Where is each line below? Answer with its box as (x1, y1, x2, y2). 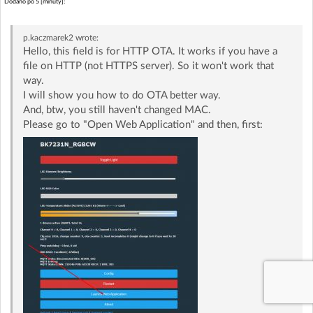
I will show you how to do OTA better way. (22, 89, 221, 101)
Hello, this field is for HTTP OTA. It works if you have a (22, 45, 277, 57)
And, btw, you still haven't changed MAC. (22, 104, 211, 115)
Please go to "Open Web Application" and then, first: (22, 119, 263, 130)
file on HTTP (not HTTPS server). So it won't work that (22, 60, 274, 71)
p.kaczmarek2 (22, 33, 73, 42)
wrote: (73, 33, 99, 42)
